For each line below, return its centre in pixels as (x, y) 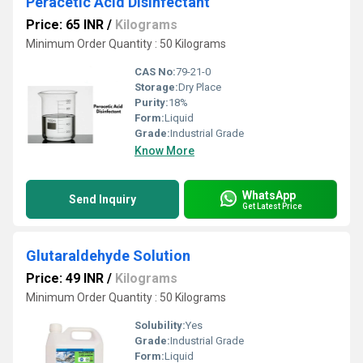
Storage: (156, 87)
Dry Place (200, 87)
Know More (164, 151)
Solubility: (160, 325)
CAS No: (155, 72)
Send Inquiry (102, 199)
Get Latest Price (272, 206)
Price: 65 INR (65, 25)
